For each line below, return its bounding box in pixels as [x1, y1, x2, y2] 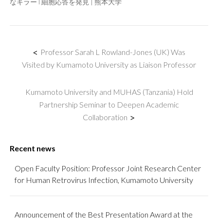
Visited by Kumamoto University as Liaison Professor [22, 59, 196, 69]
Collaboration [83, 112, 127, 122]
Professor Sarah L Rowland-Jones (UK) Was [40, 47, 185, 56]
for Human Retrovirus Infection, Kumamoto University [15, 175, 193, 184]
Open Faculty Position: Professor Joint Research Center [15, 163, 201, 173]
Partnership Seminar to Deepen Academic [39, 99, 179, 109]
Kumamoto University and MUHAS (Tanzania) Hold [25, 87, 193, 96]
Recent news [10, 143, 55, 153]
